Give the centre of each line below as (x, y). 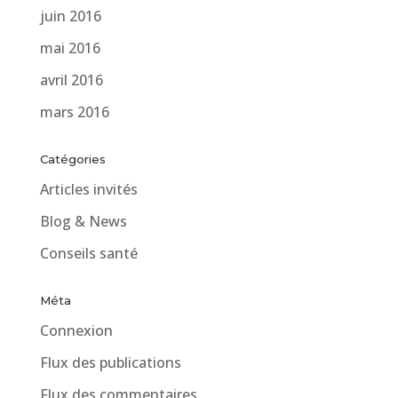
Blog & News (83, 221)
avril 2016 (71, 80)
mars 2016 (74, 111)
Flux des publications (110, 362)
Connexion (76, 330)
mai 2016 (70, 48)
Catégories (72, 159)
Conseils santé (88, 253)
